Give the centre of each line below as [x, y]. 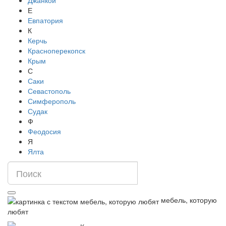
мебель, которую [189, 200]
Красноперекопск [56, 51]
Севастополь [49, 91]
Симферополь [52, 101]
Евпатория [45, 20]
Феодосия [44, 131]
